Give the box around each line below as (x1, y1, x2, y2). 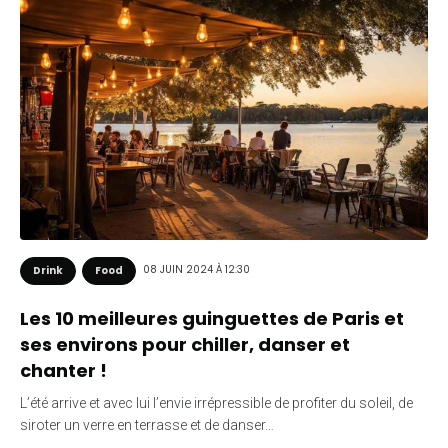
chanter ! (20, 357, 107, 383)
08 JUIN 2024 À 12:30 (143, 262, 250, 278)
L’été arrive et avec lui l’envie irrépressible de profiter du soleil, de (20, 394, 413, 411)
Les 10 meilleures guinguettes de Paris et (20, 305, 404, 331)
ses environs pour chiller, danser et (20, 331, 350, 357)
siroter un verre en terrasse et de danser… (20, 416, 274, 433)
